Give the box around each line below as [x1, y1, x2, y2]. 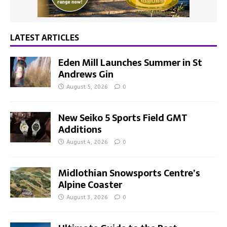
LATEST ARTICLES [10, 30, 79, 44]
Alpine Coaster [58, 177, 122, 192]
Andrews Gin [58, 66, 113, 82]
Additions [58, 122, 102, 137]
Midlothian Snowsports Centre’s [58, 165, 200, 180]
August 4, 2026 [66, 138, 108, 145]
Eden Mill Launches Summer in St [58, 55, 202, 70]
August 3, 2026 [66, 194, 108, 201]
